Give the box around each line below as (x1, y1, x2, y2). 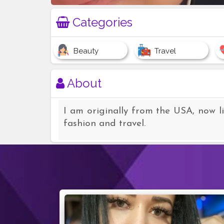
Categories (69, 15, 132, 29)
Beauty (73, 46, 98, 56)
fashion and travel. (63, 119, 145, 128)
